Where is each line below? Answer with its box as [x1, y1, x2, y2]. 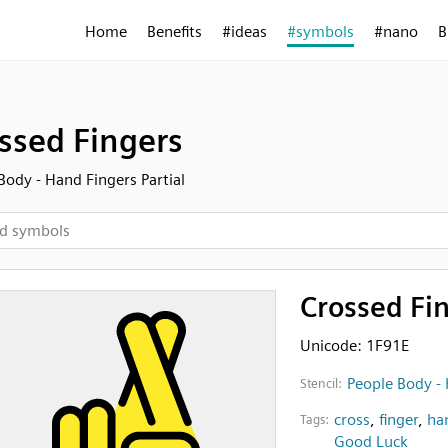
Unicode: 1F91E [299, 336, 409, 355]
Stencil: [299, 376, 342, 391]
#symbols [287, 22, 354, 41]
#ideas [222, 22, 267, 41]
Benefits [147, 22, 202, 41]
